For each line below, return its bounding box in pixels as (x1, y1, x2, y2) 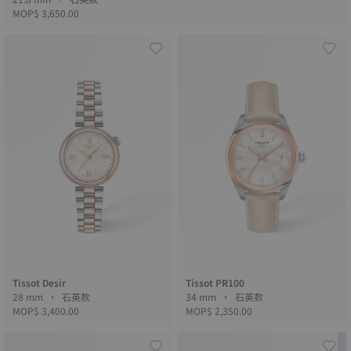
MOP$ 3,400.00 (13, 304, 79, 317)
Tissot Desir (13, 276, 66, 289)
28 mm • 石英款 (62, 290, 92, 303)
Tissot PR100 (186, 276, 244, 289)
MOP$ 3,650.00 (13, 6, 79, 20)
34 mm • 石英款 (235, 290, 266, 303)
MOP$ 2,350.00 (186, 304, 252, 317)
